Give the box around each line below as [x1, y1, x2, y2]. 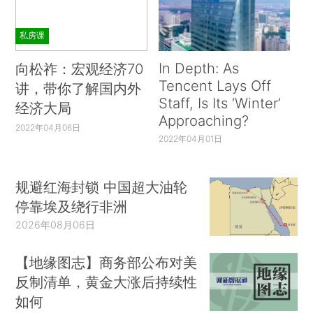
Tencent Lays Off [158, 76, 271, 94]
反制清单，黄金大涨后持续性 [15, 272, 198, 291]
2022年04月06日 [15, 122, 81, 133]
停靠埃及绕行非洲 [15, 198, 128, 216]
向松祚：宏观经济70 [15, 59, 144, 78]
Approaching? [158, 111, 249, 129]
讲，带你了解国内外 [15, 79, 142, 97]
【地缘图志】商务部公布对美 [15, 253, 198, 271]
